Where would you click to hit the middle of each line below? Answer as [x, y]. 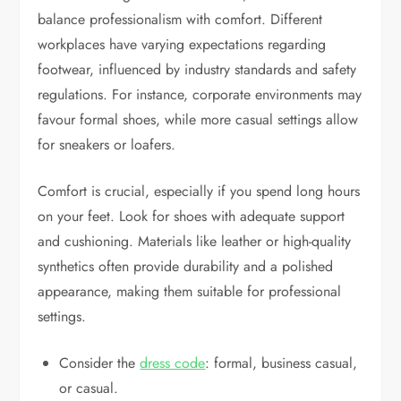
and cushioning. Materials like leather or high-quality [195, 241]
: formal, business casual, [282, 363]
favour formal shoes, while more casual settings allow [198, 119]
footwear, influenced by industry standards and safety [197, 69]
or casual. [89, 388]
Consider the [100, 363]
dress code [173, 363]
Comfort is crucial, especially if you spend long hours [199, 191]
